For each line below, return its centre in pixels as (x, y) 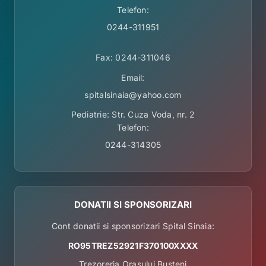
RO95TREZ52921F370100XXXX (133, 246)
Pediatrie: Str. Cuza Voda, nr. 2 (133, 115)
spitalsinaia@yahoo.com (133, 95)
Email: (133, 78)
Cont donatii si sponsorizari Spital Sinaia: (133, 226)
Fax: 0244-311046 (133, 58)
